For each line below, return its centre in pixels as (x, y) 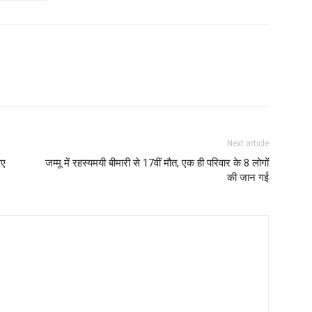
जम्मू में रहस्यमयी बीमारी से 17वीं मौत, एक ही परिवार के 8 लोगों (157, 163)
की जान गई (248, 177)
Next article (248, 143)
